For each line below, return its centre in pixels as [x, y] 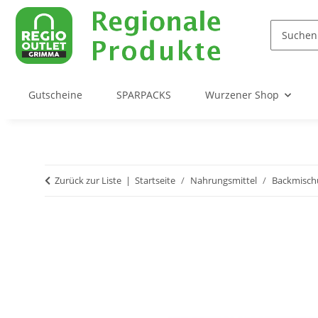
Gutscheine [55, 95]
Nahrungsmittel [224, 181]
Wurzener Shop [242, 95]
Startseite [155, 181]
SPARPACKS [144, 95]
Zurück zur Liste [88, 181]
